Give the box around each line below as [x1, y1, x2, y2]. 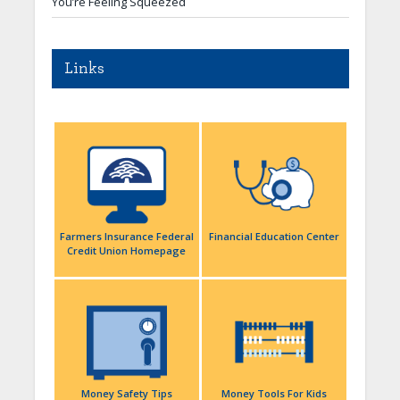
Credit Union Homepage [67, 244, 187, 258]
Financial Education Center [208, 229, 339, 244]
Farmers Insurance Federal [59, 229, 194, 244]
